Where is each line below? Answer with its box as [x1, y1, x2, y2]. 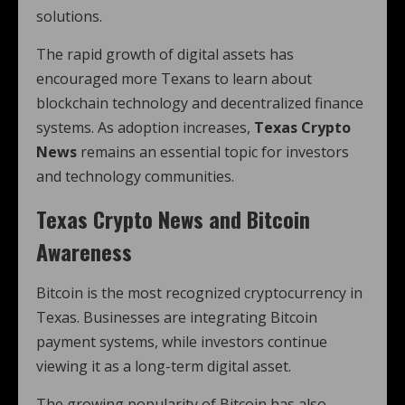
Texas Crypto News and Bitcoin [36, 202, 310, 235]
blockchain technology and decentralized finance [36, 93, 363, 113]
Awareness [36, 235, 132, 268]
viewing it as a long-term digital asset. [36, 356, 291, 376]
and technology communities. [36, 166, 234, 186]
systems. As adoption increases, [36, 118, 254, 137]
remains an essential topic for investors [77, 142, 349, 162]
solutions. [36, 6, 102, 26]
